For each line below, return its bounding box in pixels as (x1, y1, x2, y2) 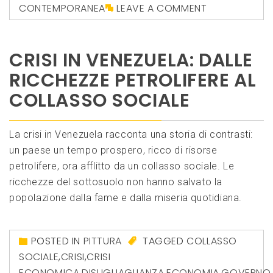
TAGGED (140, 234, 187, 249)
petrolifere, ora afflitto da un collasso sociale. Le (9, 160, 235, 172)
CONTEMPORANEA (19, 1, 105, 16)
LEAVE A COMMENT (116, 1, 207, 16)
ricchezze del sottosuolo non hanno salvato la (9, 176, 223, 188)
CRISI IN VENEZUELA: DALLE (9, 48, 253, 74)
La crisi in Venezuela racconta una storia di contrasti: (9, 129, 253, 141)
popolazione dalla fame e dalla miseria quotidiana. (9, 192, 243, 204)
